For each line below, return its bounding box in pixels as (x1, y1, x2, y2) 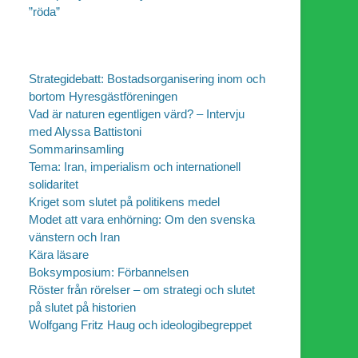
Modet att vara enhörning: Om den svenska (29, 212, 255, 226)
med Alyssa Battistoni (29, 124, 141, 138)
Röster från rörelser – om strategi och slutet (29, 282, 255, 296)
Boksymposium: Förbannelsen (29, 265, 189, 279)
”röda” (29, 4, 60, 18)
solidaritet (29, 177, 78, 191)
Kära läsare (29, 247, 89, 261)
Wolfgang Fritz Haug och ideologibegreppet (29, 317, 252, 332)
